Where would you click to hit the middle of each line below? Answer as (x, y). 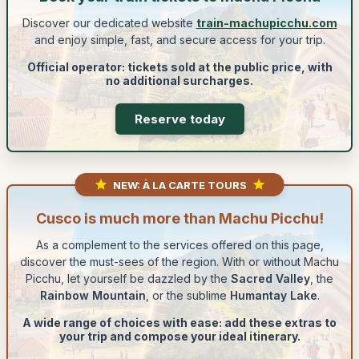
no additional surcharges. (179, 81)
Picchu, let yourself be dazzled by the (128, 278)
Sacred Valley (270, 278)
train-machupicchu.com (266, 23)
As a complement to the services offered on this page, (179, 245)
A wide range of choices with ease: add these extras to (179, 323)
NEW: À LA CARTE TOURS (179, 185)
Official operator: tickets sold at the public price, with (179, 67)
